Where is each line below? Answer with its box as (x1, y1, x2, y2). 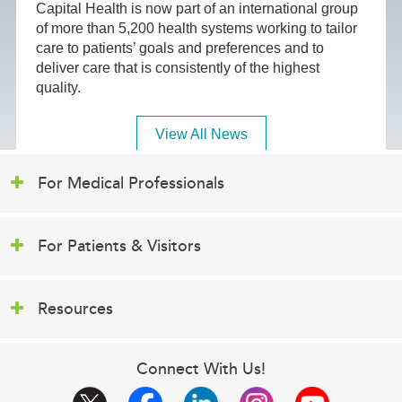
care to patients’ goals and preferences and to (36, 40, 325, 57)
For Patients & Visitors (38, 236, 201, 257)
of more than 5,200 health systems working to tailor (36, 21, 358, 37)
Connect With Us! (136, 359, 266, 380)
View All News (154, 127, 248, 143)
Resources (38, 299, 113, 319)
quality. (36, 80, 82, 96)
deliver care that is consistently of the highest (36, 60, 320, 76)
